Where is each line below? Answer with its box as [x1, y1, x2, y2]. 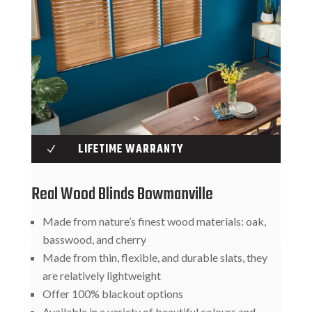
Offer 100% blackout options [42, 286, 183, 300]
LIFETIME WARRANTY [77, 140, 183, 159]
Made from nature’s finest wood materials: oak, [42, 214, 266, 228]
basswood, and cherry [42, 232, 146, 246]
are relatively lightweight [42, 268, 161, 282]
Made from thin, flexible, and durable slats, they [42, 250, 267, 264]
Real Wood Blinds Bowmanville [31, 181, 213, 208]
